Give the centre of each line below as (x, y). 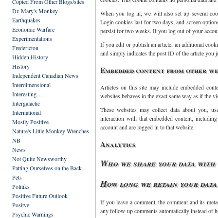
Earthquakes (26, 20)
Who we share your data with (158, 163)
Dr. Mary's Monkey (35, 11)
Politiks (21, 186)
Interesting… (27, 94)
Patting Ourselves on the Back (47, 168)
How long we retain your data (159, 184)
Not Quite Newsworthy (39, 159)
